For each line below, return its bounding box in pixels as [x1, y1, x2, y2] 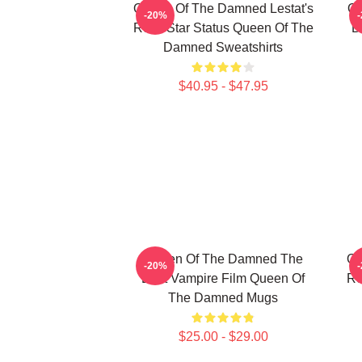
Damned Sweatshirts [163, 40, 283, 54]
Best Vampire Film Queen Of [141, 271, 305, 285]
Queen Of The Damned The [143, 252, 303, 266]
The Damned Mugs [168, 291, 278, 305]
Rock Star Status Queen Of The [133, 21, 314, 35]
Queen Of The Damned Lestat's [133, 2, 314, 15]
